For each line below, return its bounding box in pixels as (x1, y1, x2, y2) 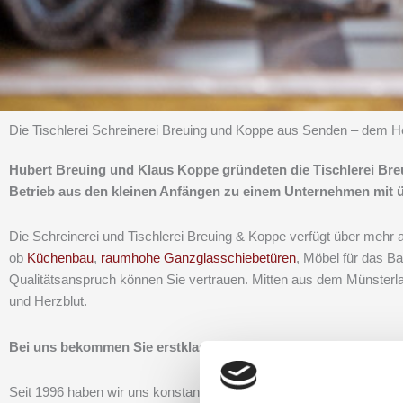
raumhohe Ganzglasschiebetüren (101, 250, 296, 266)
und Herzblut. (9, 293, 87, 309)
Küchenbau (27, 250, 94, 266)
